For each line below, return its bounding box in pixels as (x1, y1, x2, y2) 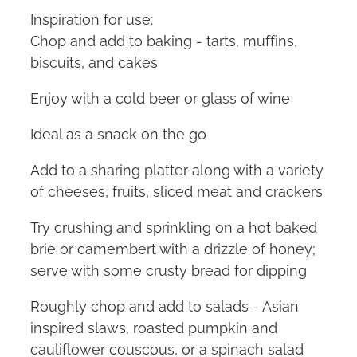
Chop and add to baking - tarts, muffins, (30, 29, 297, 50)
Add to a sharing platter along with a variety (30, 159, 324, 179)
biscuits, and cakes (30, 51, 158, 72)
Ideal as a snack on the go (30, 123, 206, 143)
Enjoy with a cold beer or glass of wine (30, 87, 290, 108)
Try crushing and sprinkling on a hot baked (30, 216, 317, 237)
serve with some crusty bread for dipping (30, 259, 307, 280)
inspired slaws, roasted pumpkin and (30, 316, 277, 337)
